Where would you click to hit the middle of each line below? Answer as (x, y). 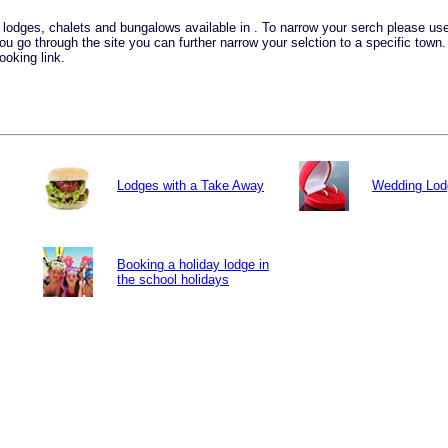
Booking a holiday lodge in (193, 265)
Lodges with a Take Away (190, 186)
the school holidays (173, 280)
